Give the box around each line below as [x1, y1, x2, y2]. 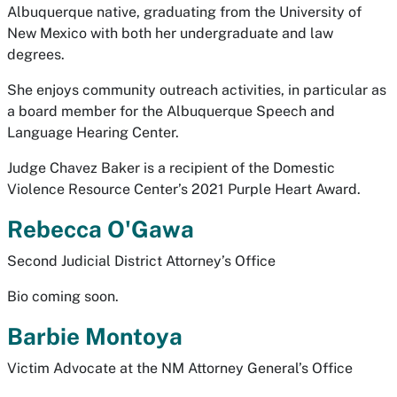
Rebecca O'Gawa [7, 215, 194, 243]
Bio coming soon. [7, 288, 119, 305]
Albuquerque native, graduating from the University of [7, 4, 362, 20]
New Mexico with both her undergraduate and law [7, 25, 333, 42]
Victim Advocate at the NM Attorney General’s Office [7, 360, 353, 377]
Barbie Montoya [7, 323, 183, 350]
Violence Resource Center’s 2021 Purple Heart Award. [7, 181, 361, 198]
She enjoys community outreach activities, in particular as [7, 82, 386, 98]
